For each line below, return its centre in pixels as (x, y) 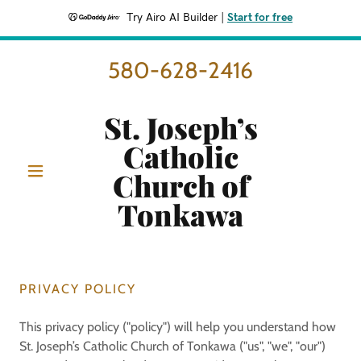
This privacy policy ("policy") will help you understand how (178, 327)
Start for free (260, 18)
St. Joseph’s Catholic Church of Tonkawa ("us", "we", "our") (172, 346)
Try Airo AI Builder (172, 18)
